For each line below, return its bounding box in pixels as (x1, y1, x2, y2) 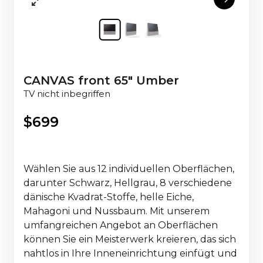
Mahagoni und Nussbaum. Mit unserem (23, 205, 210, 217)
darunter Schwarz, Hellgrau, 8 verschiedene (23, 177, 232, 188)
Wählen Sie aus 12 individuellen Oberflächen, (23, 163, 234, 174)
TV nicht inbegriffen (23, 87, 110, 99)
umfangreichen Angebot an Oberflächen (23, 219, 218, 231)
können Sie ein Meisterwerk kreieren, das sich (23, 233, 236, 245)
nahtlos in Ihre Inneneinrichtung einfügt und (23, 247, 237, 259)
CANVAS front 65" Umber (23, 73, 179, 87)
